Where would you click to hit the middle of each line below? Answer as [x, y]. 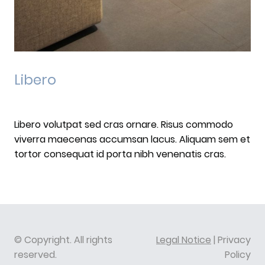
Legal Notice [184, 240]
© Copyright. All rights [63, 240]
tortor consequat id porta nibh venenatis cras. [120, 154]
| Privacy [231, 240]
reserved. [35, 255]
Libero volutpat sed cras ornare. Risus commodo [124, 125]
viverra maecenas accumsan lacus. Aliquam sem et [132, 140]
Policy [238, 255]
